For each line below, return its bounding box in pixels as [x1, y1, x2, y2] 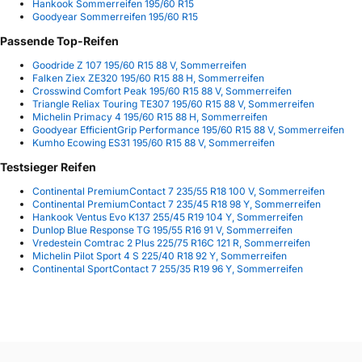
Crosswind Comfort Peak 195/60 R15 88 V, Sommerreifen [32, 84, 292, 97]
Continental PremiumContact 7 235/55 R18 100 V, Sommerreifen [32, 184, 325, 197]
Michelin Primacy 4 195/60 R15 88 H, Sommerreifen [32, 110, 267, 123]
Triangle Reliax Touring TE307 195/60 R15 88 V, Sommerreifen [32, 97, 314, 110]
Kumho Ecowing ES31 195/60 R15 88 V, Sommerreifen [32, 136, 275, 149]
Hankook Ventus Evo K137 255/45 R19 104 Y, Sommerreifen [32, 210, 303, 223]
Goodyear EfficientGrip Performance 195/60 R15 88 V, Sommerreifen [32, 123, 344, 136]
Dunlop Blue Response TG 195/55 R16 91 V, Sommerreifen [32, 223, 293, 236]
